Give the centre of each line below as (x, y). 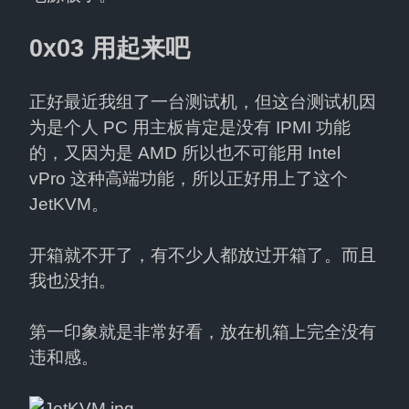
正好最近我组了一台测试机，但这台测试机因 (203, 102)
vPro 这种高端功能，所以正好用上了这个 (189, 179)
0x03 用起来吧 (110, 49)
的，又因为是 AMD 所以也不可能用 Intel (185, 153)
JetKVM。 (69, 204)
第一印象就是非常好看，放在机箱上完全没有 (203, 332)
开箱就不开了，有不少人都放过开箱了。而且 (203, 256)
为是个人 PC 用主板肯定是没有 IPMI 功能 (190, 128)
